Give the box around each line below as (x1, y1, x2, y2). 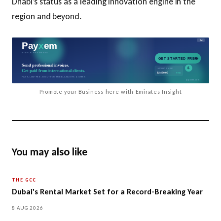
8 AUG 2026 (12, 205, 43, 212)
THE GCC (12, 177, 37, 184)
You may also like (12, 145, 87, 159)
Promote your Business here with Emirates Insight (39, 88, 182, 96)
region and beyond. (12, 11, 82, 22)
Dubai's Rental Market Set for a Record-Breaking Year (12, 187, 203, 197)
